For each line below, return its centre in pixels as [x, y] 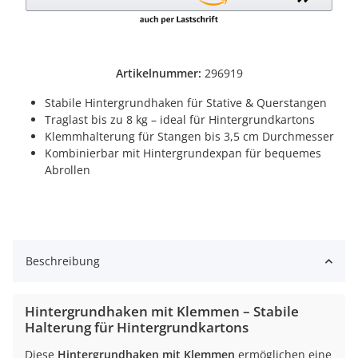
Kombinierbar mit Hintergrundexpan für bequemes [183, 153]
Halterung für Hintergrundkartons [137, 328]
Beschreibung [63, 261]
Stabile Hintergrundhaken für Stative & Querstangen [186, 103]
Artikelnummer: [160, 74]
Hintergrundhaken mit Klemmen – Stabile [162, 312]
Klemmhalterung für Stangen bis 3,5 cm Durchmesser [189, 137]
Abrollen [68, 170]
